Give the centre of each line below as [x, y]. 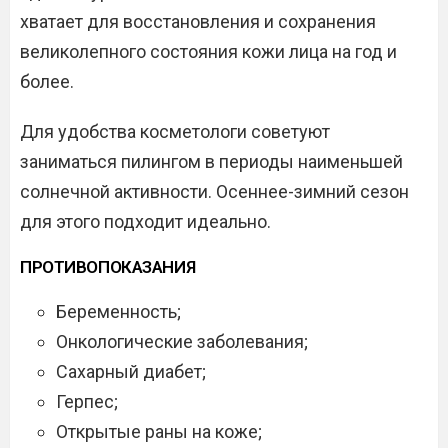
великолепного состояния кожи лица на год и [208, 51]
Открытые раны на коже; [159, 431]
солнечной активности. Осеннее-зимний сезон [214, 191]
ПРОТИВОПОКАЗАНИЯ [108, 267]
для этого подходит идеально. [145, 221]
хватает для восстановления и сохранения [198, 21]
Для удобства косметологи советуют [175, 131]
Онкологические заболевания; [182, 341]
